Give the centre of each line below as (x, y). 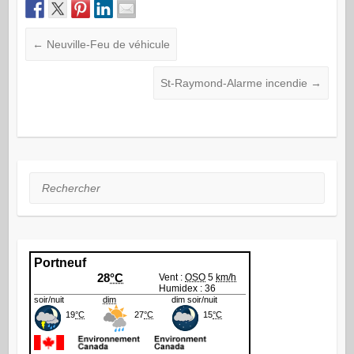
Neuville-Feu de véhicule (106, 45)
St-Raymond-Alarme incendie (236, 83)
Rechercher (58, 182)
